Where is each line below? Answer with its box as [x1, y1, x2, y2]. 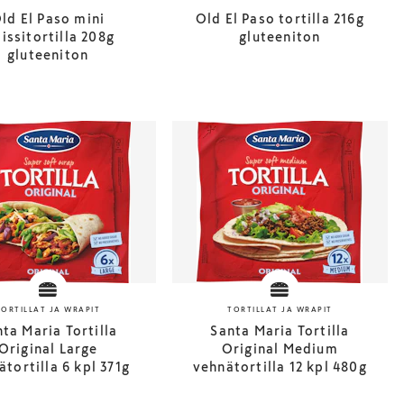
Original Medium [221, 343, 338, 355]
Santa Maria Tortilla [210, 325, 350, 337]
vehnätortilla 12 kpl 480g [192, 361, 367, 373]
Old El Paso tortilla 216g [195, 13, 364, 25]
